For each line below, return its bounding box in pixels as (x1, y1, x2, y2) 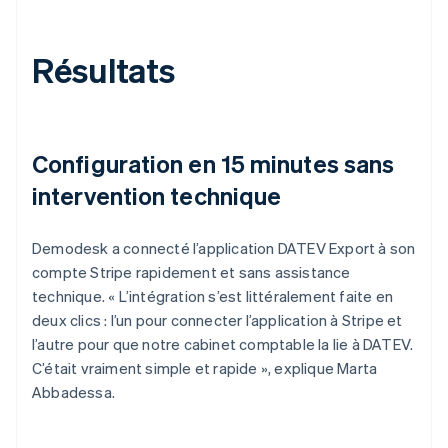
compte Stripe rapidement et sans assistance (32, 261, 351, 282)
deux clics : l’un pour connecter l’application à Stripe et (32, 309, 403, 330)
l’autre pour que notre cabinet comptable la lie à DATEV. (32, 333, 414, 354)
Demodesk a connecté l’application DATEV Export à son (32, 237, 416, 258)
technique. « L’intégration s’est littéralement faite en (32, 285, 394, 306)
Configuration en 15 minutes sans (32, 147, 395, 179)
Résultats (32, 47, 176, 91)
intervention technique (32, 179, 282, 211)
